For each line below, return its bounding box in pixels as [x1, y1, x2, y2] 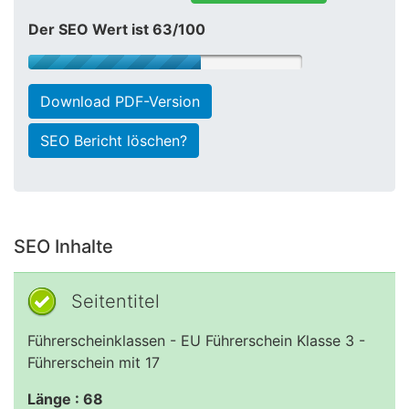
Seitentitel [71, 290, 160, 312]
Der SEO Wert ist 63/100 [28, 20, 205, 38]
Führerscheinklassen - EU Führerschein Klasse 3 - [27, 331, 365, 350]
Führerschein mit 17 [27, 353, 160, 372]
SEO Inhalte [14, 236, 113, 257]
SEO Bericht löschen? [40, 131, 187, 150]
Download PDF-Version [40, 92, 200, 110]
